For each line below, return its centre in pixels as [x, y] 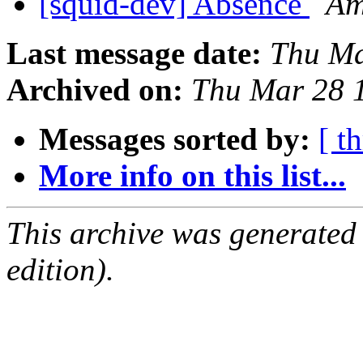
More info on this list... [192, 176]
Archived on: [95, 90]
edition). [60, 270]
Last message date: [134, 53]
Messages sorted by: [175, 139]
